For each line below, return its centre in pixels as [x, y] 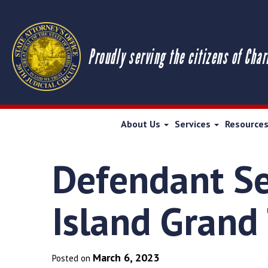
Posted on [72, 258]
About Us [142, 124]
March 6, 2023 [126, 258]
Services [194, 124]
